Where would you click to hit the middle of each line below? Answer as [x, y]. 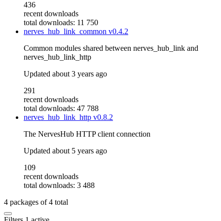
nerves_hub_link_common [66, 32]
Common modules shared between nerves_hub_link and [111, 48]
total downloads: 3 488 [59, 185]
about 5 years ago [80, 151]
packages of [28, 202]
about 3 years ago [80, 74]
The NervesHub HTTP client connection [87, 134]
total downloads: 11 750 [61, 23]
